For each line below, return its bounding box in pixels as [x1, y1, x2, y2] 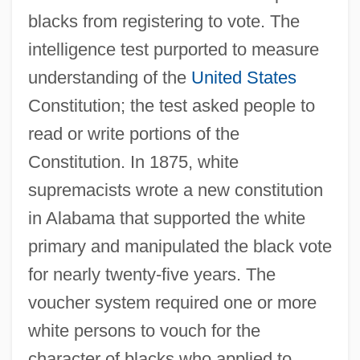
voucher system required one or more [27, 292, 317, 313]
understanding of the [27, 67, 191, 88]
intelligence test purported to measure [27, 39, 319, 59]
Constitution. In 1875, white [27, 151, 239, 172]
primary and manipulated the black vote [27, 235, 332, 256]
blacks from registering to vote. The [27, 10, 300, 31]
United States [190, 67, 297, 88]
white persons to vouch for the [27, 320, 260, 341]
